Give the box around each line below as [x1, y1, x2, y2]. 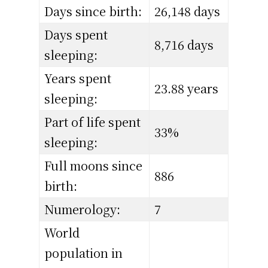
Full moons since [44, 157, 143, 175]
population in [44, 244, 123, 262]
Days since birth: [44, 2, 142, 20]
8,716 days [154, 36, 214, 54]
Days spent [44, 26, 108, 44]
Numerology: [44, 200, 121, 218]
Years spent [44, 69, 112, 87]
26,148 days [154, 2, 221, 20]
